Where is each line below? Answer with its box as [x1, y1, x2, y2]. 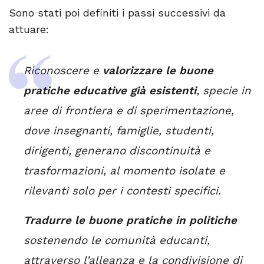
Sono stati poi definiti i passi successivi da [9, 6, 226, 19]
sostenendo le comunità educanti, [24, 233, 210, 247]
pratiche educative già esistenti [24, 84, 196, 97]
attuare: [9, 22, 49, 35]
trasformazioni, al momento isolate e [24, 164, 225, 177]
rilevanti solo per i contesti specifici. [24, 184, 221, 197]
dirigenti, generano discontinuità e [24, 144, 210, 157]
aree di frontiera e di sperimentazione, [24, 104, 234, 117]
